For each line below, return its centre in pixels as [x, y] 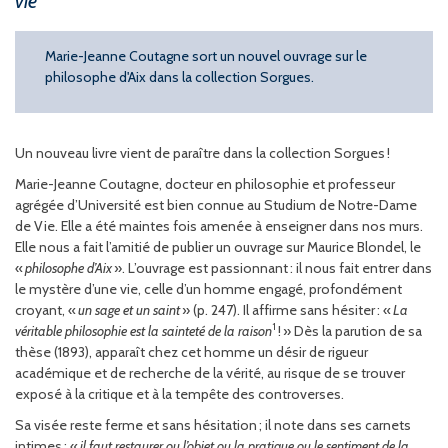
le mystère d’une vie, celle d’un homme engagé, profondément [208, 288]
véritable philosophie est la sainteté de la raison [143, 330]
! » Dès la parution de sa [349, 330]
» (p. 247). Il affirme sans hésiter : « [286, 309]
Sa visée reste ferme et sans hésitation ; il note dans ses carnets [213, 424]
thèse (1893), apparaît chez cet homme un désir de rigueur [191, 351]
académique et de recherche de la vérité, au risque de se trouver [210, 372]
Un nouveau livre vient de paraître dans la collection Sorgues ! [202, 152]
